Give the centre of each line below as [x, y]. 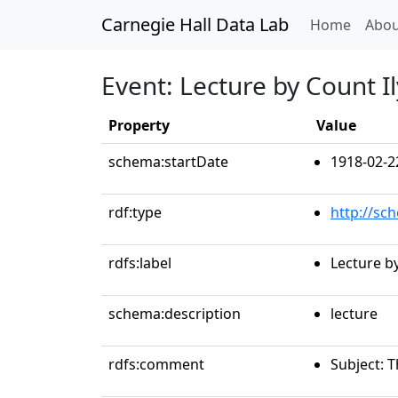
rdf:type [135, 212]
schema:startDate [168, 162]
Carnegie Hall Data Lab [195, 24]
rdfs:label [140, 263]
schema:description [175, 314]
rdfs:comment [156, 364]
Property [139, 125]
